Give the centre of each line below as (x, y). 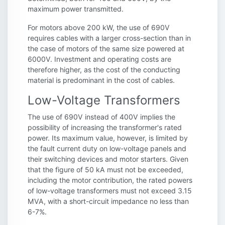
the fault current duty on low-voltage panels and (107, 148)
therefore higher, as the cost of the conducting (104, 69)
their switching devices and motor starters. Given (108, 159)
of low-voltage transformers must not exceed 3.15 (110, 190)
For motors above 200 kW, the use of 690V (99, 27)
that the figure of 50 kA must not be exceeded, (105, 169)
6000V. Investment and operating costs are (99, 59)
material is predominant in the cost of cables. (101, 80)
